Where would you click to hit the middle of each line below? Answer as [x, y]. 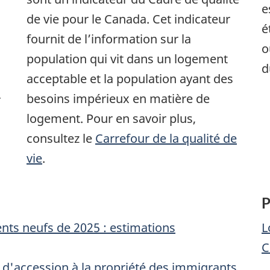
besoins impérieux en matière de [118, 99]
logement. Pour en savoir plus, [111, 119]
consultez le [61, 139]
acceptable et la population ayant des [130, 79]
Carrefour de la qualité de [166, 139]
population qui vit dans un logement [127, 59]
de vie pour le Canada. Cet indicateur [128, 19]
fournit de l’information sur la [109, 39]
